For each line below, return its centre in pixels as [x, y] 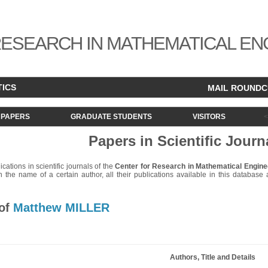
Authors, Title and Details [212, 257]
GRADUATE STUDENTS [111, 117]
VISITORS [209, 117]
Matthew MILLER [61, 208]
